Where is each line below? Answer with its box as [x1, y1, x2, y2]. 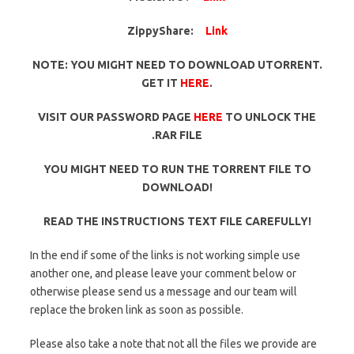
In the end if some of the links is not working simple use [30, 248, 300, 262]
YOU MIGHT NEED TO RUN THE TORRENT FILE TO [43, 162, 311, 175]
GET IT [141, 76, 180, 89]
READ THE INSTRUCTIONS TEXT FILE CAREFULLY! [43, 214, 311, 228]
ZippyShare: [126, 24, 194, 37]
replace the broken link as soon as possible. [30, 303, 243, 316]
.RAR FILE [152, 128, 202, 141]
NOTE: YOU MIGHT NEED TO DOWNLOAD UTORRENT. [32, 58, 322, 71]
